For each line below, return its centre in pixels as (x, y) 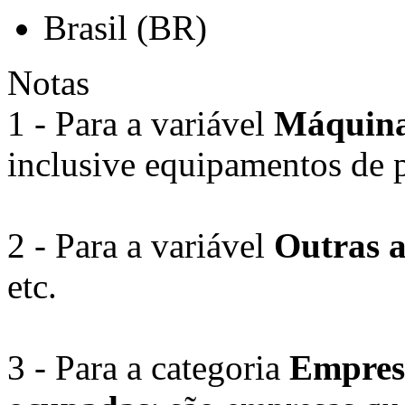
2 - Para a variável (141, 245)
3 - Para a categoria (148, 367)
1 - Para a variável (141, 123)
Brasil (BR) (125, 28)
